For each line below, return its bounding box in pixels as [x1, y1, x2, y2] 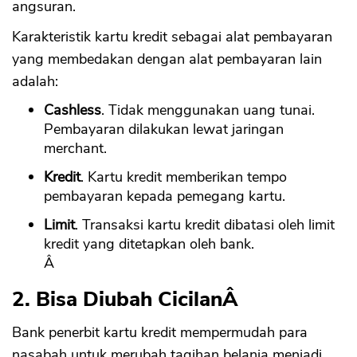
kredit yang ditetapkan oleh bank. [44, 234, 254, 254]
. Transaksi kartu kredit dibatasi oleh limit [75, 215, 335, 235]
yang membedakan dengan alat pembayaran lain [12, 49, 322, 69]
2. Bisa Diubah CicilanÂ [12, 285, 244, 314]
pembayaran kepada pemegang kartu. [44, 186, 285, 206]
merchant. [44, 139, 107, 159]
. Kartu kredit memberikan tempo [80, 167, 287, 187]
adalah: [12, 72, 58, 92]
